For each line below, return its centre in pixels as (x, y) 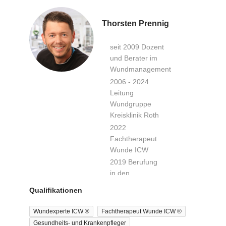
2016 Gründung (135, 219)
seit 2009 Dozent (137, 47)
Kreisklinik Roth (134, 115)
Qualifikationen (55, 190)
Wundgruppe (130, 104)
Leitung (122, 93)
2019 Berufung (133, 162)
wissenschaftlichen (139, 184)
